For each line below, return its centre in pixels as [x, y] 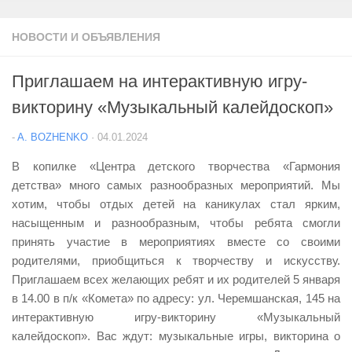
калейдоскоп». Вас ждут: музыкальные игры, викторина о [176, 336]
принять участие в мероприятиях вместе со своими [176, 242]
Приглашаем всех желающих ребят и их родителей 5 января [176, 279]
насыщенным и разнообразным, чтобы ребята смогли [176, 223]
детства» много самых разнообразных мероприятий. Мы [176, 185]
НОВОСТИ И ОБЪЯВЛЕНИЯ [86, 37]
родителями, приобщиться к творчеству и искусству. [176, 260]
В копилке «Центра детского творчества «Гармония [176, 166]
